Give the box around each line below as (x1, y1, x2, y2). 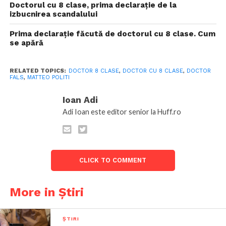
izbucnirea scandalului (9, 10, 97, 19)
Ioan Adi (62, 95, 98, 105)
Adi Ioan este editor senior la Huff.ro (62, 107, 181, 117)
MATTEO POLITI (27, 74, 70, 81)
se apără (9, 38, 43, 48)
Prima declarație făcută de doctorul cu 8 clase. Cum (9, 29, 215, 39)
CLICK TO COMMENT (79, 156, 147, 164)
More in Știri (9, 185, 84, 200)
